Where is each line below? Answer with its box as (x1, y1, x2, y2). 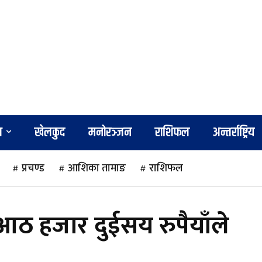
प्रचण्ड (22, 159, 44, 177)
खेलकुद (35, 122, 65, 143)
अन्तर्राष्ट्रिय (213, 122, 255, 143)
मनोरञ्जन (88, 122, 132, 143)
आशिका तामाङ (68, 159, 126, 177)
